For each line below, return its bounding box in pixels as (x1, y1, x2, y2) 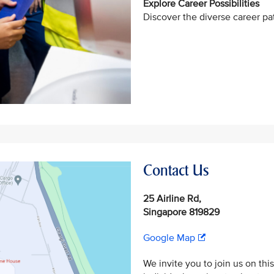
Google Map (143, 232, 195, 245)
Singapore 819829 (143, 206, 220, 219)
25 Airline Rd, (143, 193, 201, 206)
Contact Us (143, 161, 209, 180)
